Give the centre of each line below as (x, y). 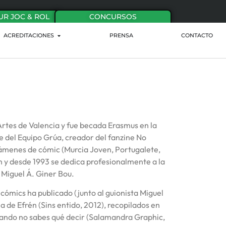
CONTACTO (197, 36)
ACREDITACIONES (29, 36)
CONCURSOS (113, 17)
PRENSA (122, 36)
